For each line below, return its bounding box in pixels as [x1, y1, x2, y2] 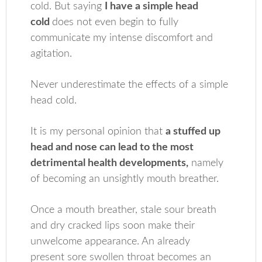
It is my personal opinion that [30, 126, 166, 137]
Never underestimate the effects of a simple [30, 80, 229, 90]
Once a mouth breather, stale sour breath [30, 205, 217, 215]
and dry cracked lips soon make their [30, 220, 195, 231]
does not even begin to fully [52, 17, 179, 27]
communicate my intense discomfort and [30, 33, 213, 43]
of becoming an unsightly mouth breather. [30, 174, 219, 184]
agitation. [30, 49, 73, 59]
